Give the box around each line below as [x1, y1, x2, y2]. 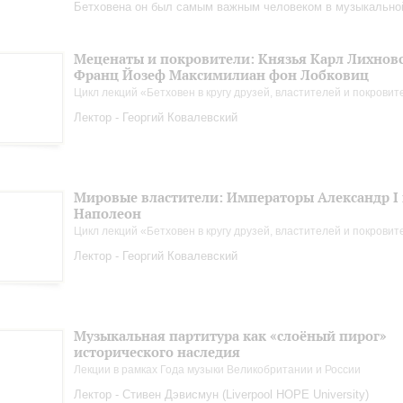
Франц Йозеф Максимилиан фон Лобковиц [74, 67, 369, 84]
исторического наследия [74, 344, 240, 361]
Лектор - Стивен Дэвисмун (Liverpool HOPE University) [74, 388, 369, 401]
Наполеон [74, 205, 141, 222]
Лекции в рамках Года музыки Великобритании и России [74, 363, 361, 376]
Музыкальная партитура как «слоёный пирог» [74, 327, 387, 345]
